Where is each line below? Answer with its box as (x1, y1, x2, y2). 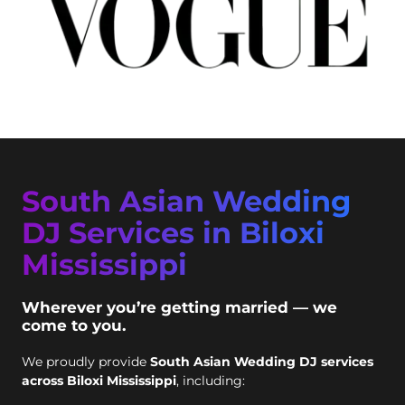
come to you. (22, 316, 126, 334)
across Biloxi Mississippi (22, 372, 176, 389)
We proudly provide (22, 353, 150, 370)
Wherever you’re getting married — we (22, 297, 337, 316)
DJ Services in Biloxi (22, 214, 325, 250)
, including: (176, 372, 245, 389)
